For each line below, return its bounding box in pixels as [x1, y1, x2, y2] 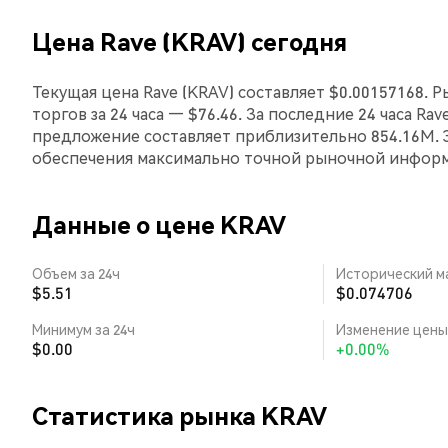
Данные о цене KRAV [32, 209, 286, 240]
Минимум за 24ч [32, 320, 135, 338]
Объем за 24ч [32, 264, 120, 282]
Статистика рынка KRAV [32, 400, 327, 431]
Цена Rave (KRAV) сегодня [32, 26, 347, 57]
